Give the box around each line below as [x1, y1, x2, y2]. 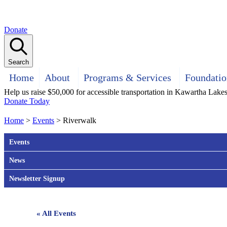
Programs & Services [84, 72, 171, 83]
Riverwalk [63, 116, 96, 125]
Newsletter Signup [9, 174, 65, 182]
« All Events [36, 209, 76, 217]
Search [8, 58, 29, 66]
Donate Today [4, 97, 50, 105]
